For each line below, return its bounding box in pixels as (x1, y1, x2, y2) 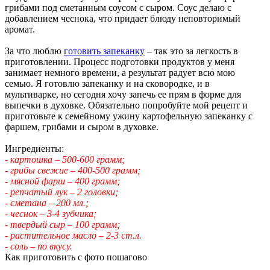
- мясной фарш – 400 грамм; (5, 175, 120, 186)
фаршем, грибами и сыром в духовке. (5, 121, 159, 132)
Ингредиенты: (5, 143, 64, 154)
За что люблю (5, 45, 64, 56)
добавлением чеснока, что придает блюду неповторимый (5, 13, 240, 24)
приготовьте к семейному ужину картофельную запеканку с (5, 110, 253, 121)
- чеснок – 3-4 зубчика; (5, 208, 96, 219)
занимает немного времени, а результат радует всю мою (5, 67, 235, 78)
